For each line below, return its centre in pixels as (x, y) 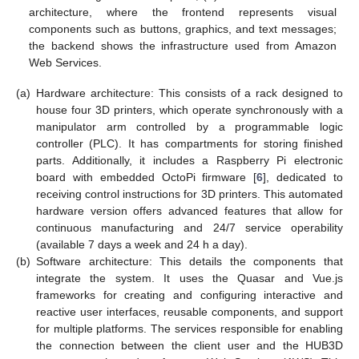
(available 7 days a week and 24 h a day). (142, 245)
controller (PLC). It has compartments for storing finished (190, 144)
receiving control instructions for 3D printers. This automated (190, 194)
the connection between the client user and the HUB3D (190, 346)
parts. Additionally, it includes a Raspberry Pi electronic (190, 161)
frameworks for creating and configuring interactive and (190, 295)
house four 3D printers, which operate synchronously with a (190, 110)
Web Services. (66, 63)
